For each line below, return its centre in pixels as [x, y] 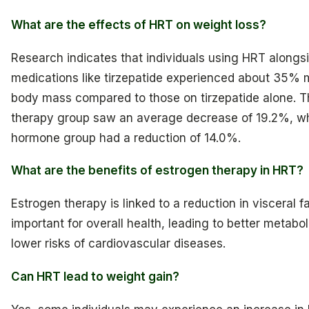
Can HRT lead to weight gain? [95, 276]
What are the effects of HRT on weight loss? [139, 25]
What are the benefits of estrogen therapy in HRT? [157, 171]
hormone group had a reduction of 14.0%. [126, 138]
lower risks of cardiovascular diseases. [118, 244]
